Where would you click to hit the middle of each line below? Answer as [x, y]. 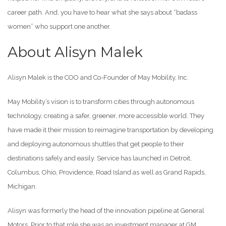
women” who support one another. [61, 27]
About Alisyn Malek [75, 52]
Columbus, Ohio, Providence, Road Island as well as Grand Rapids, [107, 173]
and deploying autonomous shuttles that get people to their [96, 144]
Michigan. [22, 187]
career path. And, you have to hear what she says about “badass [102, 13]
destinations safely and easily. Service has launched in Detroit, [100, 158]
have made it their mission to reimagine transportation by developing [110, 130]
